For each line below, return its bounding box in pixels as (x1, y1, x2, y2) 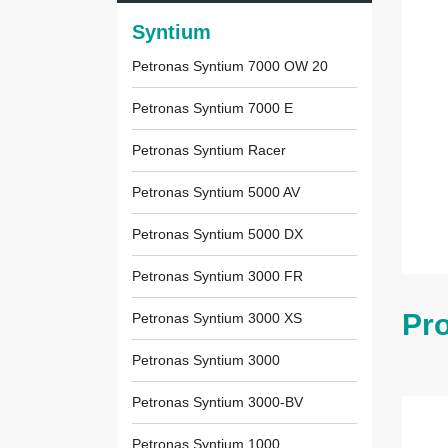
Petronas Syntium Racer (132, 142, 286, 159)
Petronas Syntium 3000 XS (132, 310, 302, 327)
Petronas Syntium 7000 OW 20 (132, 58, 328, 75)
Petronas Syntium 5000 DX (132, 226, 303, 243)
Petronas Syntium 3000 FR (132, 268, 303, 285)
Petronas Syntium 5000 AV (132, 184, 300, 201)
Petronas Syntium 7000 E (132, 100, 293, 117)
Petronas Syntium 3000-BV (132, 394, 303, 411)
